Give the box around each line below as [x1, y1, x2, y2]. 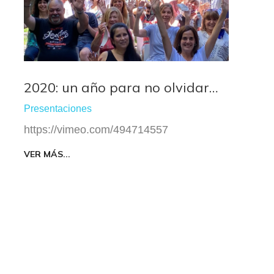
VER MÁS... [24, 149, 70, 160]
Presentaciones [24, 103, 92, 114]
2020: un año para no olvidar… [24, 79, 218, 97]
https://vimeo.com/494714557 [24, 124, 168, 136]
